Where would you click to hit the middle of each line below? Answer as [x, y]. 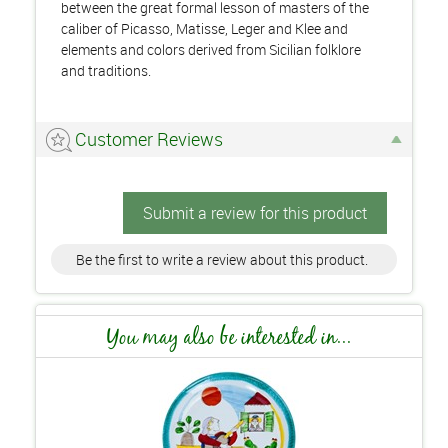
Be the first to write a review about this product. [222, 259]
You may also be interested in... [229, 336]
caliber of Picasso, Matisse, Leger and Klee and [204, 28]
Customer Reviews [149, 138]
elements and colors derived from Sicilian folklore [211, 49]
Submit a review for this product [255, 212]
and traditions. [107, 70]
